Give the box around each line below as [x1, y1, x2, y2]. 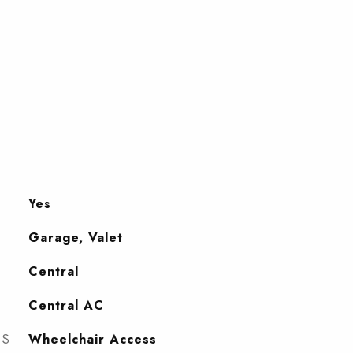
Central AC [28, 296, 104, 314]
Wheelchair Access [28, 330, 157, 348]
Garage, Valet [28, 229, 123, 247]
